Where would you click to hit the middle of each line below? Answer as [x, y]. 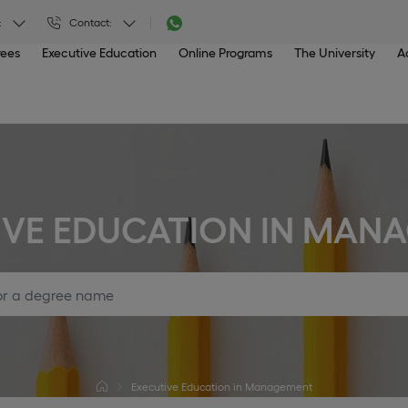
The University [335, 52]
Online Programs [226, 52]
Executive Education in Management [221, 386]
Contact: [91, 21]
